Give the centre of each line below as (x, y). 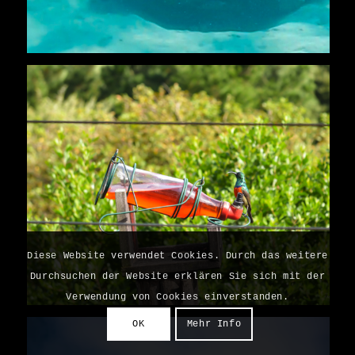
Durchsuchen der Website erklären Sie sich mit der (177, 277)
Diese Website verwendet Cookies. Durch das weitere (177, 256)
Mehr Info (214, 324)
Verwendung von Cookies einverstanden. (177, 298)
